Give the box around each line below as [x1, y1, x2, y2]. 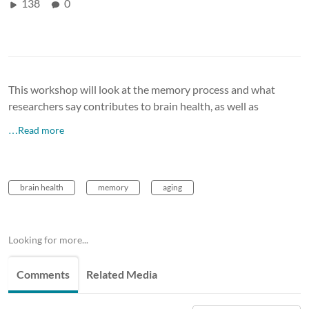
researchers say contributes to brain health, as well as [8, 99, 259, 112]
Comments [17, 267, 70, 281]
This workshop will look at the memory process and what [8, 82, 275, 96]
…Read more [8, 123, 64, 136]
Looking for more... [8, 233, 88, 246]
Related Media [86, 267, 157, 281]
